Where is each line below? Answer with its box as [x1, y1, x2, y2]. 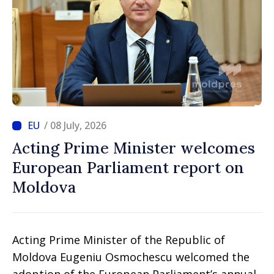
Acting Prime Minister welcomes [12, 138, 255, 158]
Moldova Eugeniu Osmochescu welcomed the [12, 250, 250, 264]
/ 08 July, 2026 [44, 119, 106, 132]
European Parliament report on [12, 158, 244, 177]
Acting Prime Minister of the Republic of [12, 232, 225, 247]
